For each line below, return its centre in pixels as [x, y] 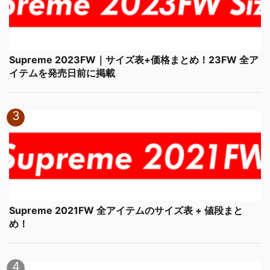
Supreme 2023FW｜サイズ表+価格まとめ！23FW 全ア [134, 60]
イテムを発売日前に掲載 [62, 73]
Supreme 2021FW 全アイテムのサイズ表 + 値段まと [126, 211]
